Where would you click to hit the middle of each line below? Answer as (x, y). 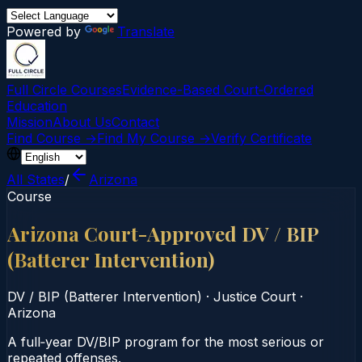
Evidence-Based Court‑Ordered (218, 90)
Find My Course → (154, 138)
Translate (146, 32)
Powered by (46, 32)
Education (37, 106)
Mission (29, 122)
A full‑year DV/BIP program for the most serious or (166, 341)
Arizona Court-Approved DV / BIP (163, 233)
